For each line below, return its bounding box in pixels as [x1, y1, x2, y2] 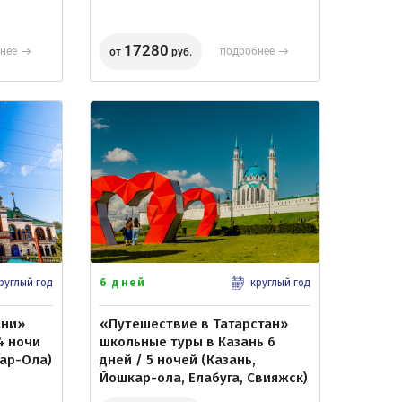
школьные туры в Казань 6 [100, 334, 275, 350]
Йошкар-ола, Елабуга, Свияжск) [100, 370, 308, 386]
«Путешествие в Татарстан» [100, 316, 288, 332]
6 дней [100, 275, 145, 289]
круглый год [250, 276, 310, 289]
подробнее [220, 45, 275, 57]
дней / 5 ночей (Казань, [100, 352, 256, 368]
